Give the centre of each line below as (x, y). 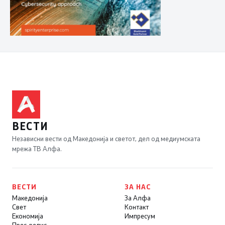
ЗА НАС (138, 187)
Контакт (137, 207)
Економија (28, 216)
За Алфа (138, 198)
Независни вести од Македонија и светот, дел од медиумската (106, 138)
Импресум (140, 216)
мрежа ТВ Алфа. (37, 148)
